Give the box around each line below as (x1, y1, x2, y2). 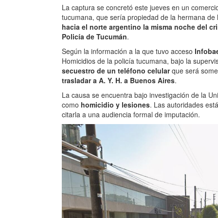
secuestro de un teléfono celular (62, 66, 172, 76)
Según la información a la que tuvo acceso (62, 46, 195, 56)
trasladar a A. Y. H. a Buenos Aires (62, 75, 175, 86)
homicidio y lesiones (81, 100, 150, 110)
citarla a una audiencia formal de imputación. (62, 109, 200, 120)
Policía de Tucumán (62, 32, 127, 42)
